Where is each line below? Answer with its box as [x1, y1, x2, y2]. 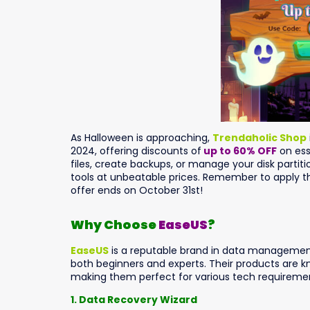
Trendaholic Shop [212, 131, 307, 145]
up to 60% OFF [201, 144, 277, 158]
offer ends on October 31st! [71, 183, 203, 198]
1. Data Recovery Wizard [71, 292, 197, 307]
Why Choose [71, 215, 158, 233]
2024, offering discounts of [71, 144, 201, 158]
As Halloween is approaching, [71, 131, 212, 145]
